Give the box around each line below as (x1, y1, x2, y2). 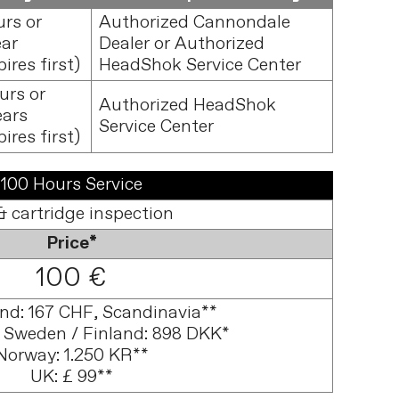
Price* (45, 232, 97, 256)
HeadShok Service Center (99, 53, 302, 77)
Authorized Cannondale (99, 11, 291, 35)
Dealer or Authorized (99, 32, 265, 56)
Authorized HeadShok (99, 94, 277, 118)
